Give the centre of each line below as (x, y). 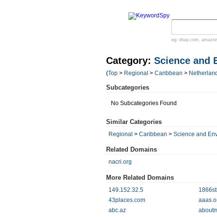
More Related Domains (140, 178)
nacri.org (120, 162)
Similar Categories (134, 122)
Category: (130, 61)
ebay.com (189, 40)
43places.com (127, 200)
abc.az (117, 210)
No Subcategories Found (144, 103)
